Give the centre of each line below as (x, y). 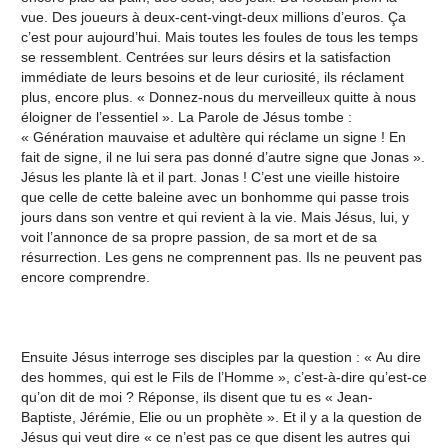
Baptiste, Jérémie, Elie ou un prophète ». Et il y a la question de (221, 416)
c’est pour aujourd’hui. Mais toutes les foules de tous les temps (219, 36)
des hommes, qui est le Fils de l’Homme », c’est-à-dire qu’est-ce (223, 376)
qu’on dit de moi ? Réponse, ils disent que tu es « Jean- (196, 396)
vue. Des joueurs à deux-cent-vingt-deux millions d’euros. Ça (213, 16)
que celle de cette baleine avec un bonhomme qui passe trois (214, 196)
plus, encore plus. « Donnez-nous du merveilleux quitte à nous (218, 96)
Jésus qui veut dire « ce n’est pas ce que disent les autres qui (215, 436)
